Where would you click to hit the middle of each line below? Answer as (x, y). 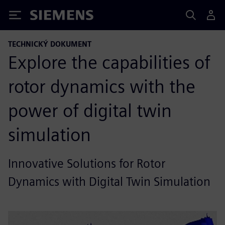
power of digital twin (90, 110)
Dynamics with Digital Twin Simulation (109, 182)
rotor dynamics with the (102, 86)
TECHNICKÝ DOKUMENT (50, 44)
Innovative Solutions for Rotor (87, 163)
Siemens (47, 17)
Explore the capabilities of (109, 62)
